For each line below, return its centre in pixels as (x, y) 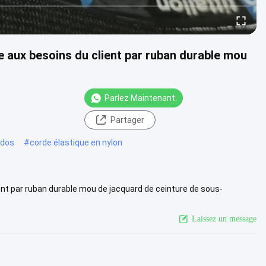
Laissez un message (224, 218)
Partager (127, 120)
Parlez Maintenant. (141, 98)
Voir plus (64, 200)
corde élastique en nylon (76, 142)
